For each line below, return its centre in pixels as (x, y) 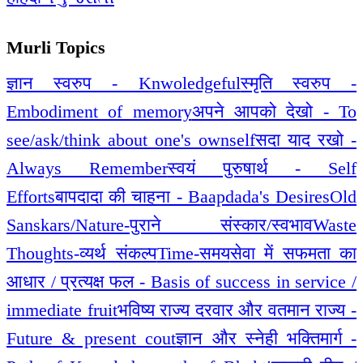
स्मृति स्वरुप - (299, 83)
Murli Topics (56, 48)
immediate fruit (62, 310)
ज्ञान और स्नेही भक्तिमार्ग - (267, 338)
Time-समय (193, 253)
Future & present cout (92, 338)
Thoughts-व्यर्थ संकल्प (82, 253)
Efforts (31, 196)
